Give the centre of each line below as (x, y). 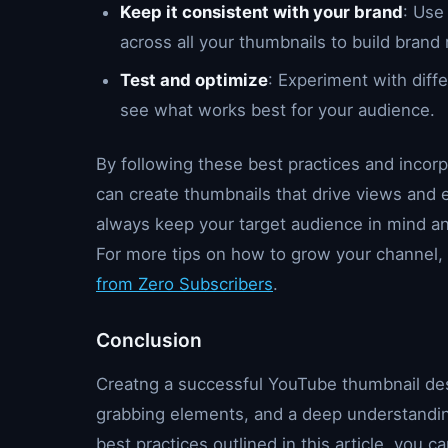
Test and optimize (194, 80)
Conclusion (149, 340)
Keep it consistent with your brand (261, 12)
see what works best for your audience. (277, 110)
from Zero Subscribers (184, 284)
